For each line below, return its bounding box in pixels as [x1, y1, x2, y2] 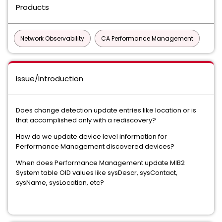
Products [16, 2, 49, 12]
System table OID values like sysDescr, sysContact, [16, 168, 177, 177]
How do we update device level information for [16, 132, 167, 141]
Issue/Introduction [16, 73, 83, 84]
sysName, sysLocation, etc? [16, 178, 104, 187]
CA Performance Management [101, 34, 193, 43]
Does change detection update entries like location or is [16, 106, 196, 115]
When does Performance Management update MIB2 [16, 158, 185, 167]
